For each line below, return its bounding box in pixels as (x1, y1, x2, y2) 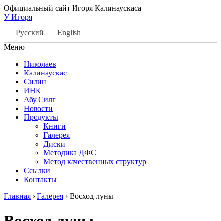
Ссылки (24, 166, 50, 175)
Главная (4, 192, 31, 201)
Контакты (24, 175, 57, 184)
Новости (24, 104, 53, 113)
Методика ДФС (43, 148, 96, 157)
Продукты (24, 113, 58, 122)
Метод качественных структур (43, 157, 146, 166)
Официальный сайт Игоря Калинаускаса (4, 4, 141, 12)
